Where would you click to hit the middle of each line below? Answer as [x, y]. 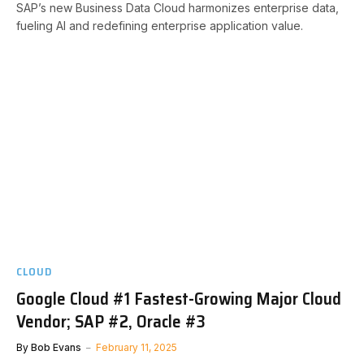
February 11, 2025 [136, 347]
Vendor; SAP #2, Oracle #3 [111, 321]
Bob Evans [56, 347]
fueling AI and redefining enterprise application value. [160, 25]
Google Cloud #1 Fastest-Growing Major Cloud [179, 299]
